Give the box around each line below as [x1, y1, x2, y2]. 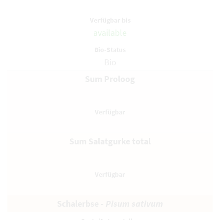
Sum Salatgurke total [69, 136, 151, 147]
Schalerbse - [57, 198, 106, 209]
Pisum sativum [106, 198, 163, 209]
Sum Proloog [85, 73, 135, 84]
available [93, 27, 127, 38]
